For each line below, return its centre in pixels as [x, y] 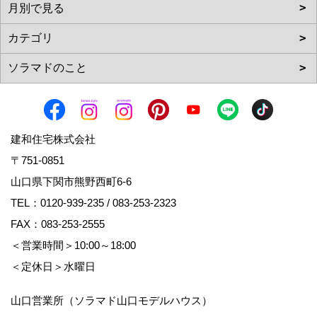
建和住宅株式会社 [53, 139]
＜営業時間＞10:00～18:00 [80, 245]
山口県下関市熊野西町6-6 [76, 181]
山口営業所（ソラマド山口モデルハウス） [111, 300]
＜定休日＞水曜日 [53, 266]
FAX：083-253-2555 [58, 224]
